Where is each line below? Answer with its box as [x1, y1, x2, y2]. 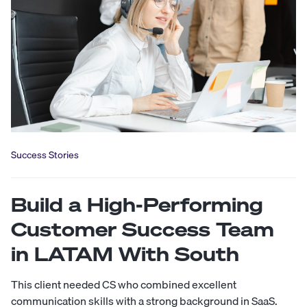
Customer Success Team [11, 216, 274, 242]
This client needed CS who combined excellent [11, 275, 236, 293]
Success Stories [11, 147, 79, 162]
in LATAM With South [11, 241, 239, 267]
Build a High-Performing [11, 191, 263, 217]
